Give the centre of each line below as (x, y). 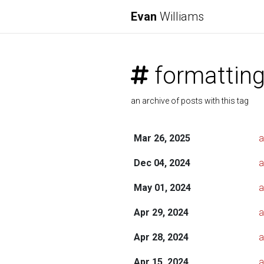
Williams (180, 16)
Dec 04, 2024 (162, 163)
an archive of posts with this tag (190, 101)
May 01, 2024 (162, 188)
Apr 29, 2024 (161, 212)
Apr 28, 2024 (161, 237)
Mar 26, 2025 (162, 138)
